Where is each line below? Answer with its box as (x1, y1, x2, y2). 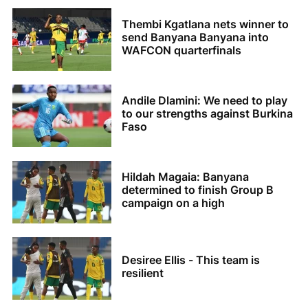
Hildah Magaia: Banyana (122, 170, 249, 184)
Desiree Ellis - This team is (122, 252, 260, 267)
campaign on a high (122, 196, 225, 210)
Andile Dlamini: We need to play (122, 93, 287, 108)
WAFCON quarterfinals (122, 43, 241, 58)
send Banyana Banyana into (122, 30, 269, 45)
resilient (122, 265, 164, 280)
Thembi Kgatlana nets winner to (122, 17, 289, 32)
